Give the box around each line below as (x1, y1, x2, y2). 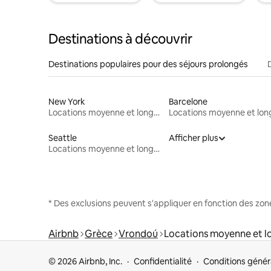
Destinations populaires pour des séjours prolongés (48, 58, 248, 70)
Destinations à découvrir (48, 30, 192, 48)
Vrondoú (119, 227, 158, 240)
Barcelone (168, 96, 207, 107)
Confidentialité (134, 256, 192, 267)
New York (48, 96, 85, 107)
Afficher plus (168, 132, 218, 143)
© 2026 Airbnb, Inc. (48, 256, 122, 267)
